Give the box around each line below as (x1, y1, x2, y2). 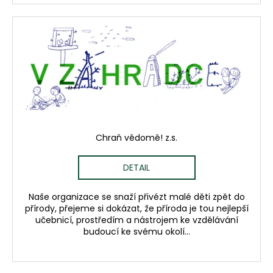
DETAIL (123, 161, 150, 174)
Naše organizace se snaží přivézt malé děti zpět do (28, 190, 245, 203)
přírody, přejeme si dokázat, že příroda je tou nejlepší (24, 202, 249, 214)
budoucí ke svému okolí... (83, 225, 190, 238)
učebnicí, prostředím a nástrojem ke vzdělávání (35, 213, 238, 226)
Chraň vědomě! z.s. (96, 131, 177, 144)
